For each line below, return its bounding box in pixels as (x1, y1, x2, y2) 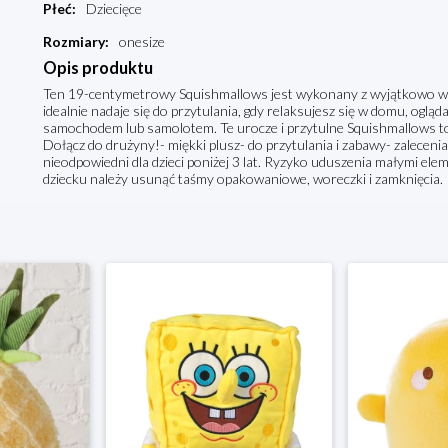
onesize (118, 33, 165, 51)
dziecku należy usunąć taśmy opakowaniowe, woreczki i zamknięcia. (42, 170, 443, 188)
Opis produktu (42, 58, 153, 78)
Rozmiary (42, 33, 105, 51)
